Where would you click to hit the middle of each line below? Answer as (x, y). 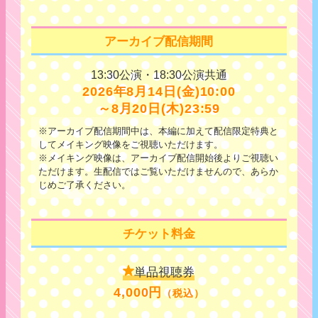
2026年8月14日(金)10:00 (159, 92)
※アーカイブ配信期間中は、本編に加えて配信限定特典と (159, 131)
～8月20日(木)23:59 (159, 109)
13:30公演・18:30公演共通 (159, 75)
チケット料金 (159, 234)
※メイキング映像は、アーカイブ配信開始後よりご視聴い (159, 158)
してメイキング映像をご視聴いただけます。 (131, 144)
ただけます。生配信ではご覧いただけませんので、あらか (159, 171)
